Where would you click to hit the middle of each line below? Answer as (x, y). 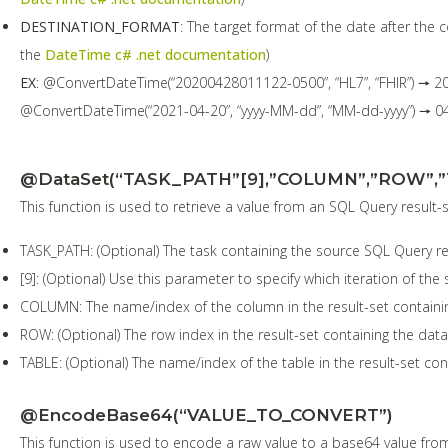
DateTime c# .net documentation (155, 54)
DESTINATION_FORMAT (100, 26)
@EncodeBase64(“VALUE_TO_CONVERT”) (206, 414)
